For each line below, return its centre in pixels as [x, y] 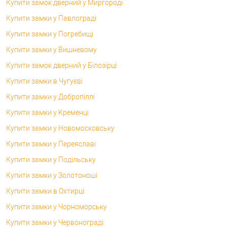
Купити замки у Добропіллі [50, 97]
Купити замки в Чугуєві [44, 81]
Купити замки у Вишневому [51, 49]
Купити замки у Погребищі [50, 34]
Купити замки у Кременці [47, 112]
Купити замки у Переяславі [51, 144]
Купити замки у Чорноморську [56, 206]
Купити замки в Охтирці [45, 191]
